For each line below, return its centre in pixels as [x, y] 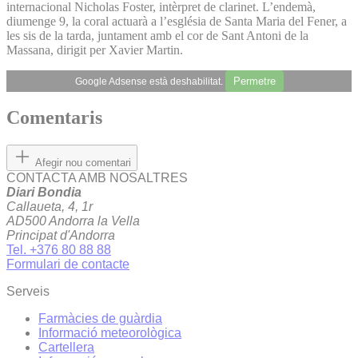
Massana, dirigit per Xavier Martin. [95, 50]
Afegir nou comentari [83, 163]
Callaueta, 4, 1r [50, 207]
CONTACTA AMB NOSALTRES [97, 178]
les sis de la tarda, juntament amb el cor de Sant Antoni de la [157, 35]
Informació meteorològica [110, 333]
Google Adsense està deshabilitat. [150, 81]
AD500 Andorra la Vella [73, 221]
